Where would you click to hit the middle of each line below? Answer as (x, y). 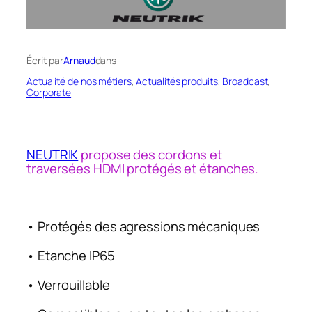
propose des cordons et (150, 155)
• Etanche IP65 (71, 256)
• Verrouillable (68, 285)
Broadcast (245, 81)
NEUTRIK (53, 155)
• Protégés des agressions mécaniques (143, 227)
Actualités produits (177, 81)
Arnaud (79, 60)
